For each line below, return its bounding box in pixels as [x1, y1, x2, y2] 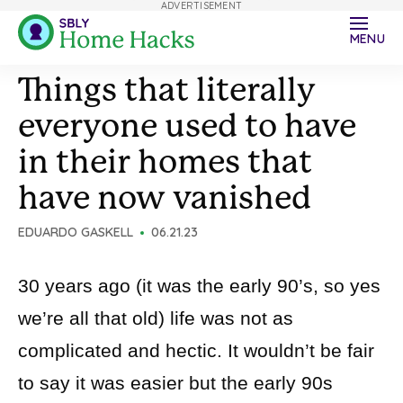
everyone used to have [18, 107, 356, 145]
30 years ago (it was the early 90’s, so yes [18, 275, 381, 296]
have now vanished [18, 179, 311, 217]
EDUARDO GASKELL [18, 224, 133, 240]
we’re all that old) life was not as [18, 308, 293, 328]
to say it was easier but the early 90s [18, 372, 333, 393]
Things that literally [18, 71, 316, 109]
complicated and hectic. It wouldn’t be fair [18, 340, 374, 361]
